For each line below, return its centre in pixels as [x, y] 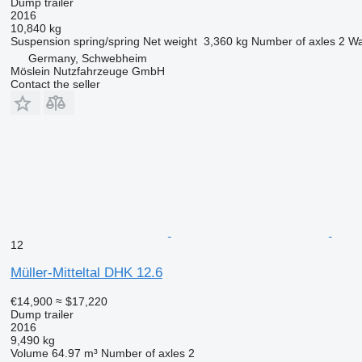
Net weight [170, 42]
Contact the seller [55, 84]
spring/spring [106, 42]
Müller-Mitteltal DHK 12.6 [86, 273]
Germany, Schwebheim [87, 59]
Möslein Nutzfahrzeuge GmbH [87, 72]
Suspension [40, 42]
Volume [29, 354]
